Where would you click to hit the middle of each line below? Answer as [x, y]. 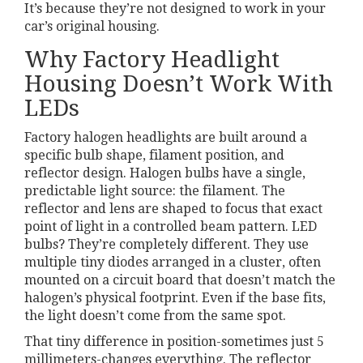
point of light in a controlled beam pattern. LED [171, 227]
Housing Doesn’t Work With [179, 84]
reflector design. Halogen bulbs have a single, [165, 173]
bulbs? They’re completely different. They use [167, 245]
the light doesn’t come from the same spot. [155, 316]
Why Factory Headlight [152, 60]
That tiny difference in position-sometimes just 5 [174, 342]
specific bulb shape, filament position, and [154, 156]
